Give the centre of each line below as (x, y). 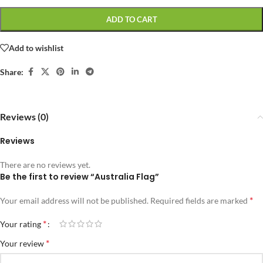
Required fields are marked (200, 200)
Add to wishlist (36, 48)
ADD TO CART (131, 19)
